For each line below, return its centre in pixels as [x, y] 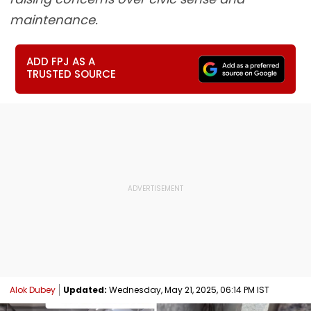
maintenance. [54, 20]
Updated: [85, 289]
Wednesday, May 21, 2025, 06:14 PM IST [188, 289]
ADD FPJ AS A [61, 61]
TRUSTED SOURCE [72, 74]
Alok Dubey [33, 289]
